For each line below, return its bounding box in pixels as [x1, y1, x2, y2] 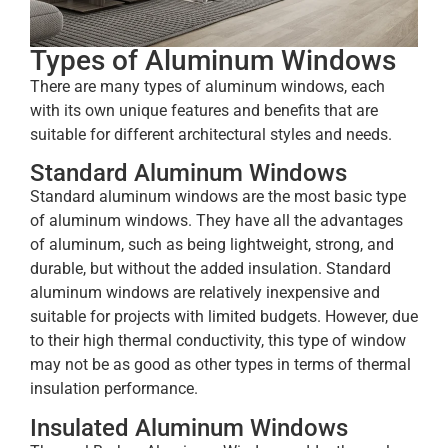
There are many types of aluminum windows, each [30, 77, 385, 97]
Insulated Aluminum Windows [30, 413, 348, 442]
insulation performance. [30, 379, 198, 399]
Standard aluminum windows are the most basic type [30, 187, 406, 207]
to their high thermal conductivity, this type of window [30, 331, 406, 351]
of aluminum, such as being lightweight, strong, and [30, 235, 394, 255]
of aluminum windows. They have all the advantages [30, 211, 403, 231]
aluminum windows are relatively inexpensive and [30, 283, 380, 303]
